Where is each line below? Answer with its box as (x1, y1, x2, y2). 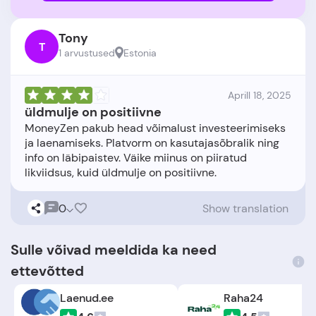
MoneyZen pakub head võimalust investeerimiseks (25, 121, 286, 135)
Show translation (202, 200, 288, 216)
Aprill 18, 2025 (228, 89, 291, 102)
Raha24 (224, 290, 264, 305)
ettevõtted (11, 262, 84, 280)
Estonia (123, 47, 157, 59)
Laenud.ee (60, 290, 114, 305)
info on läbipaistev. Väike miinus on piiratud (25, 150, 247, 165)
